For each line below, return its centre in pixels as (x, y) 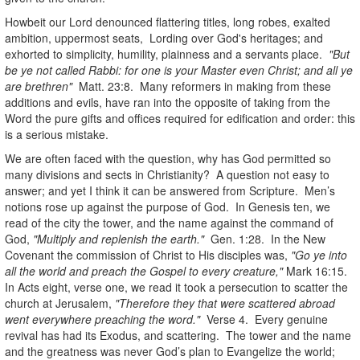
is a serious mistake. (57, 134)
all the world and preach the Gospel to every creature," (144, 270)
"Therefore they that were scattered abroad (225, 303)
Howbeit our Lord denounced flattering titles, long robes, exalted (168, 21)
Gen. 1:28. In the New (266, 238)
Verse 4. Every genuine (266, 319)
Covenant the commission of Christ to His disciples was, (148, 254)
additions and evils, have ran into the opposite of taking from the (168, 102)
